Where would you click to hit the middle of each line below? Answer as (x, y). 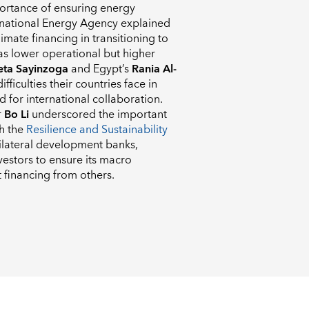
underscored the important (98, 115)
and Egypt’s (100, 69)
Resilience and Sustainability (97, 130)
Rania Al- (154, 69)
